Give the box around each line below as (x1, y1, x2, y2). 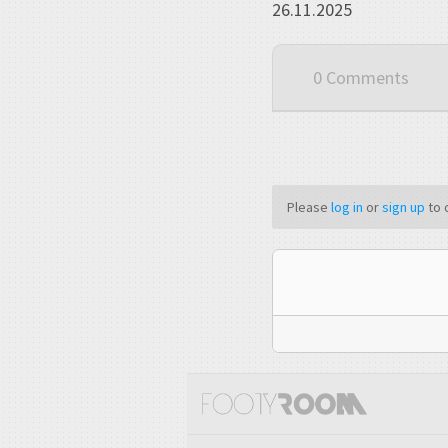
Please (287, 198, 331, 217)
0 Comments (313, 66, 409, 90)
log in (331, 198, 363, 217)
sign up (382, 198, 425, 217)
